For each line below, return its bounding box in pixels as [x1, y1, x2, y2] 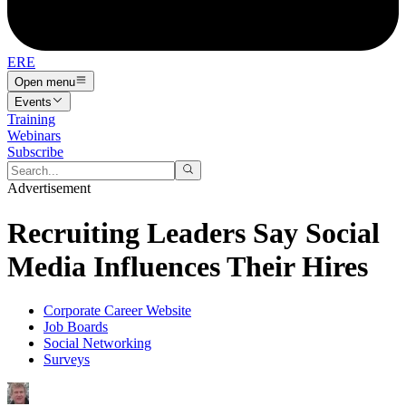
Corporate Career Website [43, 303, 191, 319]
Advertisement [7, 180, 91, 197]
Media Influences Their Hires [7, 249, 368, 283]
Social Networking [43, 335, 151, 352]
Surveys [43, 352, 90, 368]
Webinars [7, 127, 61, 143]
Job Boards [43, 319, 108, 335]
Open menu [14, 74, 75, 89]
